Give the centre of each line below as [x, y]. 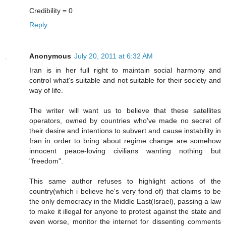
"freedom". [46, 161]
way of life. [46, 90]
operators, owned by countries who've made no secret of [125, 120]
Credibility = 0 [51, 10]
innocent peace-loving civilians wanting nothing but [125, 151]
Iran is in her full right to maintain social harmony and [125, 70]
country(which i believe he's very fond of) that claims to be [125, 191]
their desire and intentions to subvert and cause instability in [125, 130]
